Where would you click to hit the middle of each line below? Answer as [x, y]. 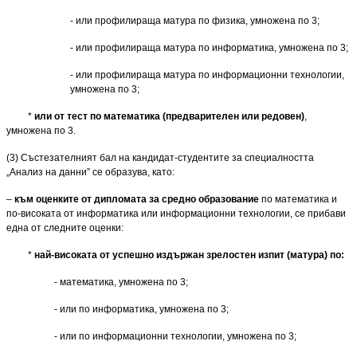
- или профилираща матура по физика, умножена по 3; [195, 20]
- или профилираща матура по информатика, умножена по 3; [209, 47]
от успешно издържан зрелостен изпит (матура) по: [222, 255]
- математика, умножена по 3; [97, 282]
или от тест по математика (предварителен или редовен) [168, 116]
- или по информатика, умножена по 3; [141, 309]
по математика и [298, 199]
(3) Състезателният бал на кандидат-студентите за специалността [160, 157]
